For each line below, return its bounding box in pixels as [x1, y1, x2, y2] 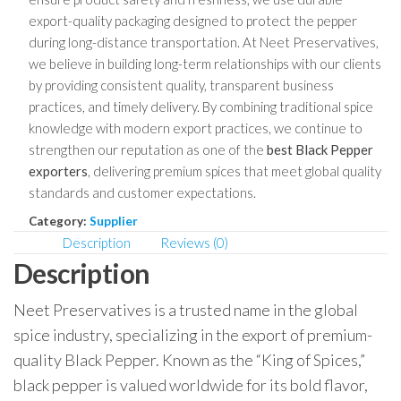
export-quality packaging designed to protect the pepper [28, 13, 357, 29]
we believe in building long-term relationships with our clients [28, 55, 381, 72]
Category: [28, 214, 90, 228]
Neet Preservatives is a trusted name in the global [13, 300, 358, 320]
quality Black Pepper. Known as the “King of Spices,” [13, 350, 365, 370]
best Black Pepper [266, 141, 373, 158]
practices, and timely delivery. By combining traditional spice [28, 98, 373, 115]
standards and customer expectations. [28, 184, 256, 200]
